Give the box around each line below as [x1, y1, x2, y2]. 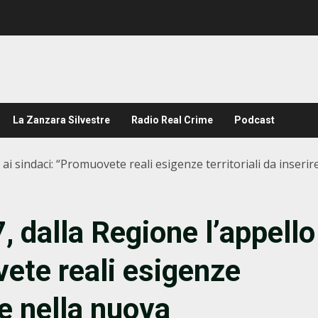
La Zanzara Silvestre [13, 114, 110, 126]
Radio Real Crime [131, 114, 213, 126]
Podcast [234, 114, 275, 126]
